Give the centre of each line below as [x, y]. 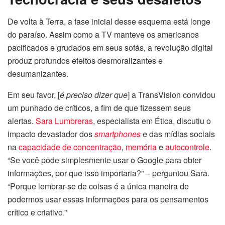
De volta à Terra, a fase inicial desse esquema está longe [109, 21]
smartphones [118, 134]
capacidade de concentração [70, 147]
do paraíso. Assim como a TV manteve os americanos [103, 34]
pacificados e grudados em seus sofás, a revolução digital [110, 47]
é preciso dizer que [94, 94]
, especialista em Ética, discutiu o [152, 121]
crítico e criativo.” [37, 212]
